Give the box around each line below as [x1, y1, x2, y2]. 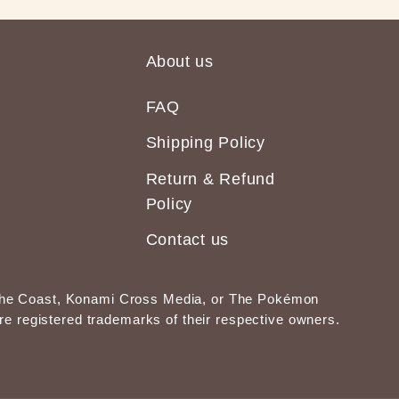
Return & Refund [145, 170, 275, 188]
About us [145, 53, 214, 70]
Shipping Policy [145, 134, 265, 152]
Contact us [145, 231, 230, 249]
